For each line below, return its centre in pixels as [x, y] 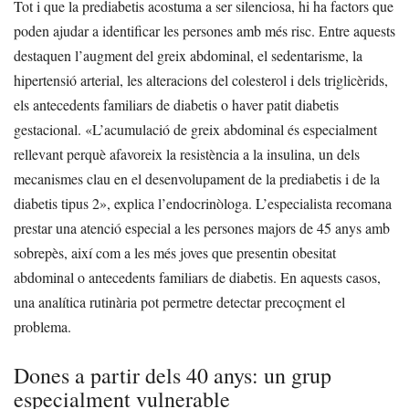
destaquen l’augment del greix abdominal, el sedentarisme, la [188, 56]
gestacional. [47, 130]
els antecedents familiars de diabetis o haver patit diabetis [176, 105]
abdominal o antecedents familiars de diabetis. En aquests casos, [197, 278]
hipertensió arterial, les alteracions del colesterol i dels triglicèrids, [201, 80]
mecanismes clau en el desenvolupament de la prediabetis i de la [197, 179]
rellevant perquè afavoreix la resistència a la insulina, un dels [187, 154]
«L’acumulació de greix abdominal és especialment [231, 130]
